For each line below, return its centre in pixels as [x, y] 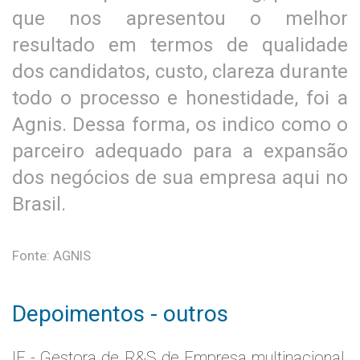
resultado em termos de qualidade [180, 45]
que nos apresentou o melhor [180, 18]
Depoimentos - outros [120, 314]
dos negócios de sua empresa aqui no [180, 178]
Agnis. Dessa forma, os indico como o [180, 125]
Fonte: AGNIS [51, 256]
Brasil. [39, 204]
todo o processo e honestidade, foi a [180, 98]
